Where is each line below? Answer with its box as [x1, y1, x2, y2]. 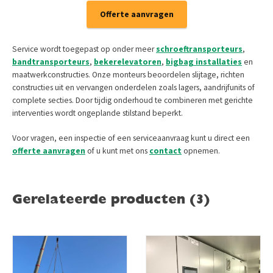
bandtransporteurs [12, 57, 90, 68]
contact [149, 146, 182, 157]
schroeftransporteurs [156, 44, 243, 55]
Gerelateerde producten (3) [12, 194, 210, 208]
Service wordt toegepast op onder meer [12, 44, 156, 55]
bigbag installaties [166, 57, 242, 68]
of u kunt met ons [85, 146, 149, 157]
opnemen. [183, 146, 220, 157]
